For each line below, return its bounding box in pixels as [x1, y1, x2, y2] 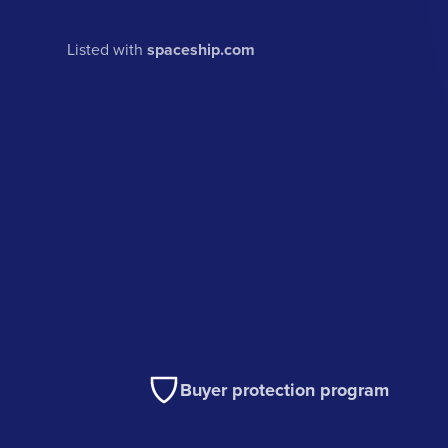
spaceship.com [147, 37, 256, 61]
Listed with [67, 37, 148, 60]
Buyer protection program [180, 377, 390, 404]
